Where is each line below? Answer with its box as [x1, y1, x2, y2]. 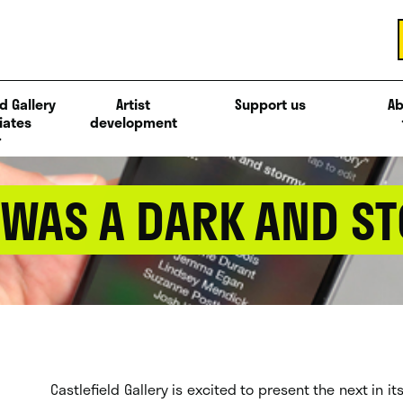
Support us [234, 92, 306, 115]
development [89, 110, 177, 133]
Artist [116, 92, 150, 115]
